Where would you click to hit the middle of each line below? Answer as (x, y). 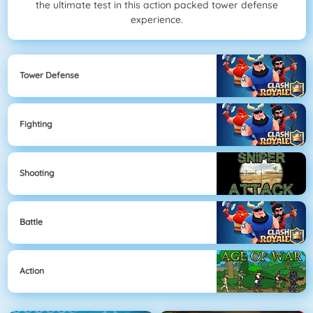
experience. (156, 20)
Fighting (36, 124)
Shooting (37, 173)
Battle (31, 222)
